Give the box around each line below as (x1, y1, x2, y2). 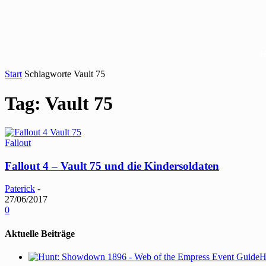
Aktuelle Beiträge (5, 228, 75, 239)
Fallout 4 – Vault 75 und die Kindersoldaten (5, 159, 219, 172)
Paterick (5, 183, 35, 194)
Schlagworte (24, 69, 71, 80)
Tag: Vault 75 (5, 92, 113, 114)
